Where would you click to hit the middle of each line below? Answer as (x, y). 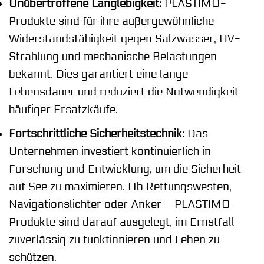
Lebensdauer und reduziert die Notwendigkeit (124, 92)
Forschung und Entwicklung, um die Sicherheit (125, 169)
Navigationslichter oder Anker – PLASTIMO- (123, 205)
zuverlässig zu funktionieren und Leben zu (114, 240)
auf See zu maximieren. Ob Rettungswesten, (120, 187)
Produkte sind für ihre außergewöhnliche (111, 21)
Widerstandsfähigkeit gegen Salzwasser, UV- (125, 39)
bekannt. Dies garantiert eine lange (98, 74)
